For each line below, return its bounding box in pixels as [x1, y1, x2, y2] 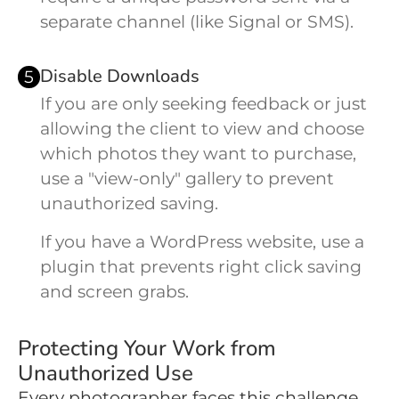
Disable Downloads [40, 64, 199, 89]
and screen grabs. [40, 281, 189, 303]
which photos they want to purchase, [40, 143, 356, 165]
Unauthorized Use [18, 359, 193, 388]
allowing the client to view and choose [40, 118, 364, 140]
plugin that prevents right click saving [40, 256, 362, 278]
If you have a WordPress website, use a [40, 232, 364, 253]
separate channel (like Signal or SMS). [40, 12, 354, 33]
